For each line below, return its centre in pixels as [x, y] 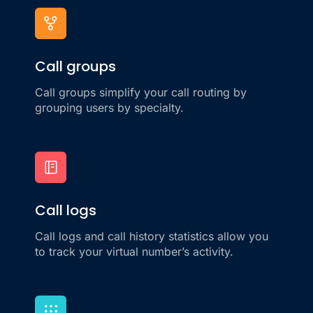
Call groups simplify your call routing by [141, 93]
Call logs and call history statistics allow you [152, 236]
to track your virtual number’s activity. [134, 252]
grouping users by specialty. [109, 108]
